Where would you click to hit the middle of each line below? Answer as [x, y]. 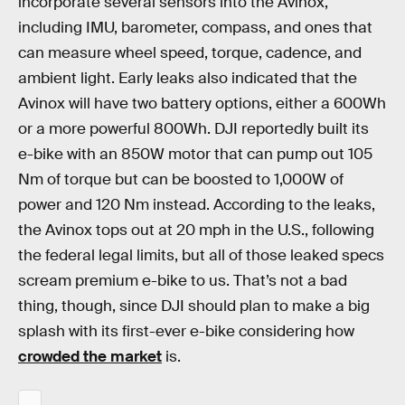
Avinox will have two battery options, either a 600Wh [202, 104]
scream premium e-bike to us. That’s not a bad [183, 281]
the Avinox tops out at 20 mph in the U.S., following [196, 231]
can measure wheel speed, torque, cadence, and [190, 53]
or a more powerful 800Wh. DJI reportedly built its [193, 129]
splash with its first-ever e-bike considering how [186, 332]
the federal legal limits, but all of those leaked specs [201, 256]
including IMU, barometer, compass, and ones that [195, 28]
